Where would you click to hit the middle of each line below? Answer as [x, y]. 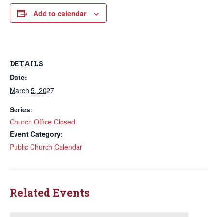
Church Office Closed [42, 122]
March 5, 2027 [32, 90]
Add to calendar [60, 13]
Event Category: [36, 134]
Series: [21, 109]
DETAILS [27, 64]
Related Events [50, 193]
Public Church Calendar [46, 147]
